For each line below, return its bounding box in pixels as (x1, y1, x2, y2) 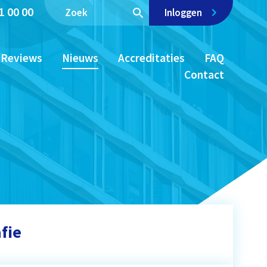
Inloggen (164, 6, 204, 20)
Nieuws (61, 51, 98, 66)
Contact (184, 67, 224, 82)
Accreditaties (117, 51, 185, 66)
